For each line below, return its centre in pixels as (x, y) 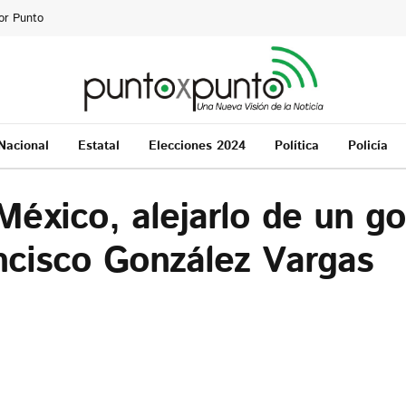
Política (296, 145)
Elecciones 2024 (197, 145)
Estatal (98, 145)
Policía (367, 145)
